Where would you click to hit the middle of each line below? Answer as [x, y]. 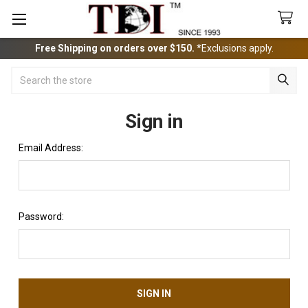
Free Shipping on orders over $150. [115, 48]
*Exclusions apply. [235, 48]
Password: [41, 216]
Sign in [154, 121]
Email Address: [51, 147]
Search [26, 73]
